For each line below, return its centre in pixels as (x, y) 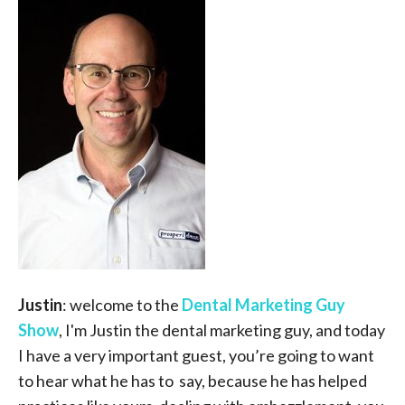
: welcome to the (122, 305)
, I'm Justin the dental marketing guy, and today (222, 330)
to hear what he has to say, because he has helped (193, 381)
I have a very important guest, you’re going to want (196, 355)
